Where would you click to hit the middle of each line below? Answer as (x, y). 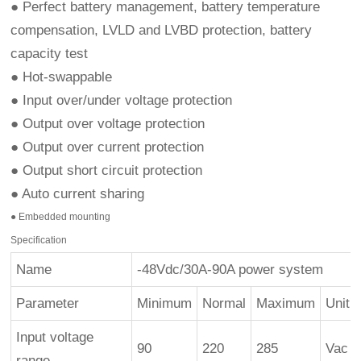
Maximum (286, 303)
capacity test (50, 53)
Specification (39, 240)
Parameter (48, 303)
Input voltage (55, 337)
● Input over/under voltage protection (122, 100)
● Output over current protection (108, 147)
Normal (224, 303)
